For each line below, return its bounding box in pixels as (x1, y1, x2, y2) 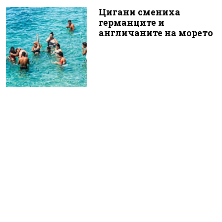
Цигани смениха (98, 6, 180, 18)
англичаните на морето (98, 27, 213, 39)
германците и (98, 16, 165, 28)
